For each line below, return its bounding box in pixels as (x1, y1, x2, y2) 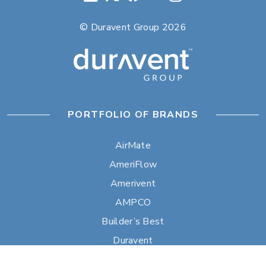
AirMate (115, 138, 151, 152)
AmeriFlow (109, 157, 157, 171)
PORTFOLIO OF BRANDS (68, 107, 198, 121)
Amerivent (110, 176, 156, 190)
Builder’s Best (102, 214, 164, 228)
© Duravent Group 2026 (80, 20, 186, 34)
